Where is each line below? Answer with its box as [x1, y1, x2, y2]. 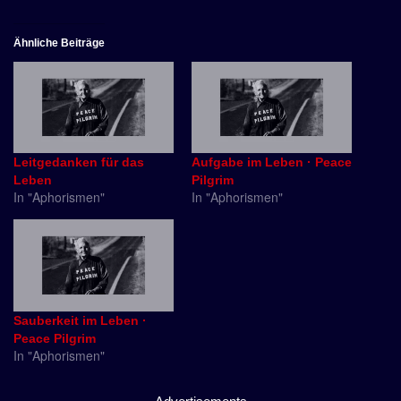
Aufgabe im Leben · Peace [192, 155, 352, 170]
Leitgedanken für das [13, 155, 144, 170]
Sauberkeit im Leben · [13, 312, 147, 328]
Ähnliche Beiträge [13, 36, 105, 49]
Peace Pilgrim [13, 330, 96, 346]
